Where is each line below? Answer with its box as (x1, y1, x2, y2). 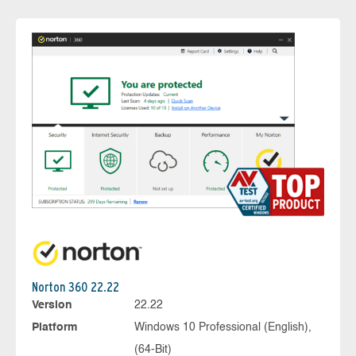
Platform (32, 322, 77, 334)
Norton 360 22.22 (32, 280, 119, 296)
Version (32, 300, 72, 311)
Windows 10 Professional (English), (133, 322, 311, 334)
